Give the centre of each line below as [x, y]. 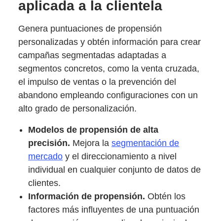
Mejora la [91, 143]
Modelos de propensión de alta [93, 129]
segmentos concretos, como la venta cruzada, [109, 68]
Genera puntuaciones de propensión [90, 28]
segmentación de [146, 143]
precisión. [49, 143]
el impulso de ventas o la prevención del [97, 82]
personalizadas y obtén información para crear [110, 42]
